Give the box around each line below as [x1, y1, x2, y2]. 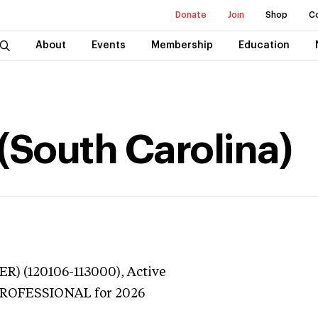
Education [238, 40, 290, 50]
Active [127, 266, 166, 279]
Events [91, 40, 126, 50]
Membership [150, 40, 213, 50]
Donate [175, 11, 207, 19]
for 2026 [92, 287, 145, 300]
